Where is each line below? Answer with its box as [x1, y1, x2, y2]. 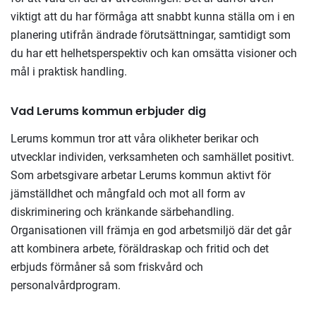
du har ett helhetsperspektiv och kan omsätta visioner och [11, 47, 297, 60]
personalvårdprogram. [11, 279, 123, 292]
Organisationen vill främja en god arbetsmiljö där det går [11, 224, 291, 237]
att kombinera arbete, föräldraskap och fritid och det [11, 242, 269, 255]
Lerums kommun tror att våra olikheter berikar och [11, 132, 259, 145]
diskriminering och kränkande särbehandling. [11, 205, 234, 219]
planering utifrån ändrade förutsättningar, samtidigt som [11, 28, 291, 42]
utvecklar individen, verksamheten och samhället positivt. [11, 150, 294, 164]
